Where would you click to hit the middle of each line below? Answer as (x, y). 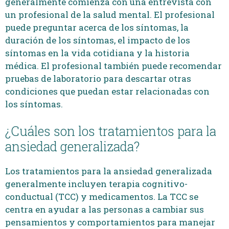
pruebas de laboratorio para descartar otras (98, 78)
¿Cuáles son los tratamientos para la (111, 131)
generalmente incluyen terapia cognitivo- (96, 184)
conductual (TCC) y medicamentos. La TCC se (102, 196)
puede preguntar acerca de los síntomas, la (97, 27)
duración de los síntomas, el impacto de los (98, 40)
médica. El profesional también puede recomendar (113, 66)
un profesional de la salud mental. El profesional (110, 15)
